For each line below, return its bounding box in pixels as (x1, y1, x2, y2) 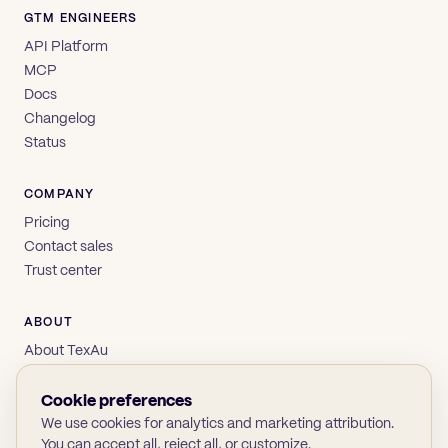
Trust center (24, 260, 102, 279)
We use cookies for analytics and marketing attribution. (41, 414, 394, 432)
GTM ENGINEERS (24, 9, 138, 26)
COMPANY (24, 185, 95, 202)
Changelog (24, 108, 96, 127)
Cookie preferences (41, 390, 192, 411)
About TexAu (24, 340, 108, 359)
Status (24, 132, 66, 151)
